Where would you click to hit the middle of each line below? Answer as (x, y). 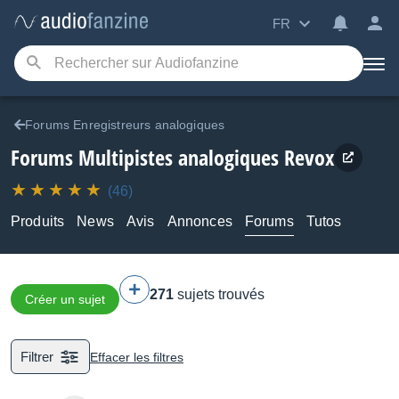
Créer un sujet (65, 299)
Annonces (199, 221)
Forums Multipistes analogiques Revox (172, 157)
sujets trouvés (221, 294)
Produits (38, 221)
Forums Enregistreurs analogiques (125, 125)
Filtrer (37, 357)
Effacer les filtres (137, 357)
